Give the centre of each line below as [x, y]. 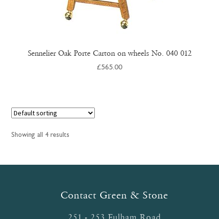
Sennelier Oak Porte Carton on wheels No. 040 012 [109, 53]
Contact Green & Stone [114, 196]
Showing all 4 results [40, 136]
